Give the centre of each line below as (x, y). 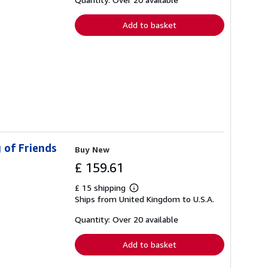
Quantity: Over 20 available (127, 219)
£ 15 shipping (101, 187)
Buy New (92, 149)
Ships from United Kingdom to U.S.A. (144, 199)
